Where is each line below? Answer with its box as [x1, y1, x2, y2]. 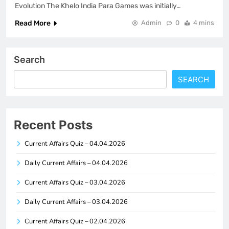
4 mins [193, 18, 214, 27]
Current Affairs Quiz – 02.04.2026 [25, 216, 125, 226]
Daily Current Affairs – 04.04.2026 [25, 158, 128, 168]
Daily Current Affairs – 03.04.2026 [25, 197, 128, 207]
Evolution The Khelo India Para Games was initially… [15, 1, 181, 10]
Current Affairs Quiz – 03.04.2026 [25, 177, 125, 187]
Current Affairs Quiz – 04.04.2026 [25, 139, 125, 148]
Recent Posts [14, 117, 93, 132]
